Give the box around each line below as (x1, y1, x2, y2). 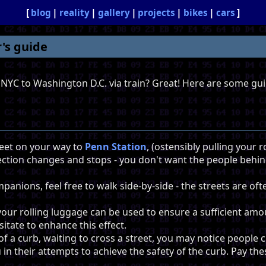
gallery (97, 7, 130, 18)
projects (138, 7, 176, 18)
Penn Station (85, 140, 147, 154)
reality (59, 7, 90, 18)
